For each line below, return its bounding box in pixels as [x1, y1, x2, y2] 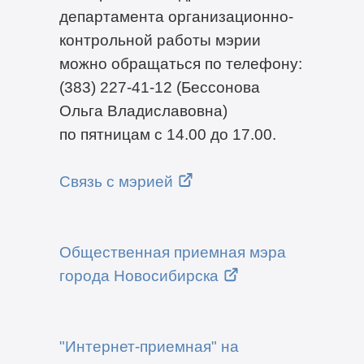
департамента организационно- [58, 6, 293, 25]
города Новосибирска [58, 266, 219, 284]
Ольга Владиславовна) [58, 101, 227, 119]
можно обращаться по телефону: [58, 54, 302, 72]
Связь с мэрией [58, 171, 173, 190]
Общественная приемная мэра [58, 242, 286, 261]
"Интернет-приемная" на [58, 336, 239, 355]
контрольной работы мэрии [58, 30, 261, 49]
